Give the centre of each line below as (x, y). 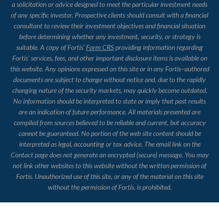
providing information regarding (158, 47)
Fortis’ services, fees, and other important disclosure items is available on (109, 58)
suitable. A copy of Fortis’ (51, 47)
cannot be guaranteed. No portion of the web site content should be (109, 133)
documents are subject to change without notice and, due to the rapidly (109, 80)
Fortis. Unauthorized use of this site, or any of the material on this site (109, 176)
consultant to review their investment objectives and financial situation (109, 26)
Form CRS (100, 47)
